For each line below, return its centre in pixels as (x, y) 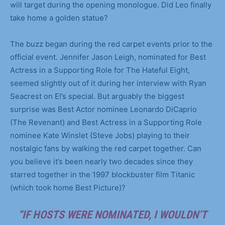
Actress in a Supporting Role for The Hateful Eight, (100, 70)
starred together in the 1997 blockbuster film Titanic (102, 174)
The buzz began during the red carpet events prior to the (111, 44)
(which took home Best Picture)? (68, 187)
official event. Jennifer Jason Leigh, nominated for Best (108, 57)
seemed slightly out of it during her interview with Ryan (108, 83)
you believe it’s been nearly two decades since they (101, 161)
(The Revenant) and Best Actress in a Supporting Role (106, 122)
